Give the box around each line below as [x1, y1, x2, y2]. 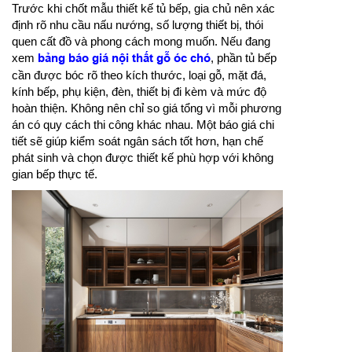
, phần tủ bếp [211, 50, 277, 64]
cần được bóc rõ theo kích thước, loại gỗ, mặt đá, [12, 68, 266, 82]
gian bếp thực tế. [12, 167, 97, 181]
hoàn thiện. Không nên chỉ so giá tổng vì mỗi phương [12, 101, 281, 115]
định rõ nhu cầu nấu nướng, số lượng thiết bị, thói [12, 17, 263, 31]
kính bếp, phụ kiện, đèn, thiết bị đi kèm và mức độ [12, 84, 266, 98]
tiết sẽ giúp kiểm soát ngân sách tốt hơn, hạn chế [12, 134, 263, 148]
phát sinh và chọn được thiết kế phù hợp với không [12, 150, 273, 164]
